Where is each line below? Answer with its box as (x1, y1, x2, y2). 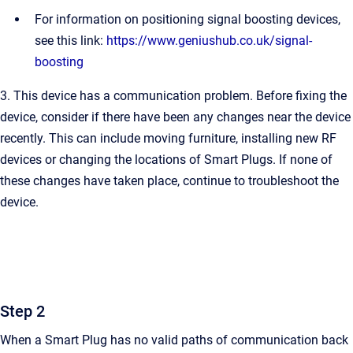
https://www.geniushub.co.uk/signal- (106, 33, 312, 48)
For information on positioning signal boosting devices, (35, 12, 340, 27)
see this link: (35, 33, 106, 48)
